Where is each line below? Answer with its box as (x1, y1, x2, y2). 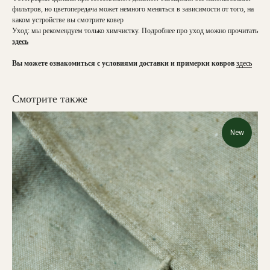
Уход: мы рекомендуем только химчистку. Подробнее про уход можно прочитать (12, 27, 258, 35)
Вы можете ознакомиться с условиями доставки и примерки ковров (12, 59, 236, 67)
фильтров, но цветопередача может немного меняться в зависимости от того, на (12, 5, 254, 13)
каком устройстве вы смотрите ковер (12, 16, 124, 24)
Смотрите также (12, 93, 87, 105)
